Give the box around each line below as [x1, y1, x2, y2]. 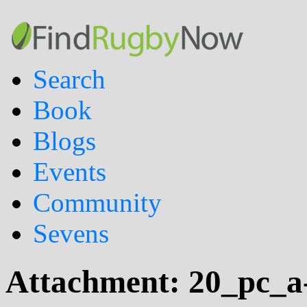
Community [33, 188, 162, 217]
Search [33, 64, 106, 94]
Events [33, 157, 106, 186]
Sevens [33, 219, 109, 248]
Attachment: [5, 264, 188, 300]
